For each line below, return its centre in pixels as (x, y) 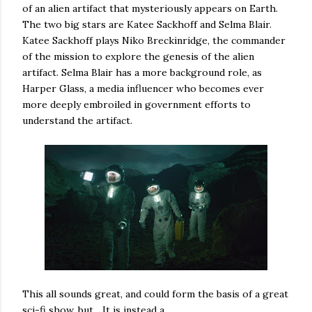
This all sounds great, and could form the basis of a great (155, 294)
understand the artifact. (77, 120)
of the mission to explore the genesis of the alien (138, 56)
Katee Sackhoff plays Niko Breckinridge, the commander (154, 40)
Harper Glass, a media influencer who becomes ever (143, 88)
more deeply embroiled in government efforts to (136, 104)
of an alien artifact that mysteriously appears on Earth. (150, 8)
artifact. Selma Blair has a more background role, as (142, 72)
